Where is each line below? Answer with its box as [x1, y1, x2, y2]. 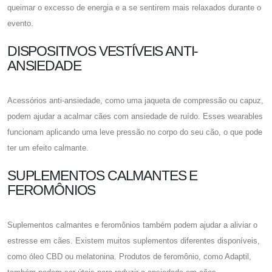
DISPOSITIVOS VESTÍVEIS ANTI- [7, 42, 199, 59]
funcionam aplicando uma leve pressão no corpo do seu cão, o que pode [7, 127, 262, 137]
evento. [7, 18, 33, 28]
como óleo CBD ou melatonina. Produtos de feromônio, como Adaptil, [7, 251, 251, 261]
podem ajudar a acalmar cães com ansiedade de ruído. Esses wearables [7, 111, 263, 121]
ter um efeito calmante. [7, 143, 89, 152]
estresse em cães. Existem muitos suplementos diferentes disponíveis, [7, 236, 260, 245]
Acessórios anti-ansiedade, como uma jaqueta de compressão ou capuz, [7, 95, 263, 105]
